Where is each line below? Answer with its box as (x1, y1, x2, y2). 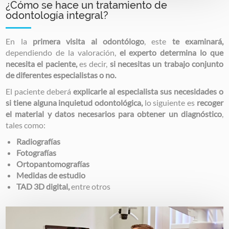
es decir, (77, 59, 110, 69)
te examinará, (172, 36, 223, 47)
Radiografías (16, 136, 61, 147)
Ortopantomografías (16, 159, 91, 169)
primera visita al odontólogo (32, 36, 144, 47)
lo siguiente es (144, 98, 197, 108)
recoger (196, 98, 223, 108)
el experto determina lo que (119, 48, 223, 58)
